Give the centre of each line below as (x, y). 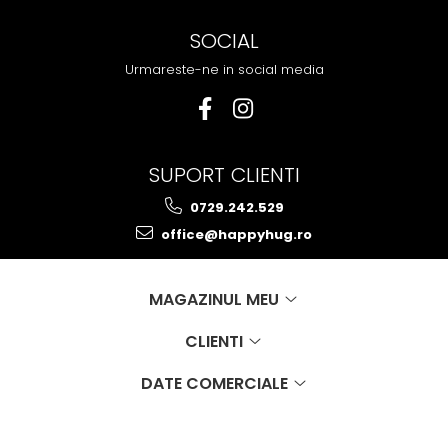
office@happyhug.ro (235, 234)
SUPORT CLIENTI (224, 174)
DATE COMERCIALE (216, 383)
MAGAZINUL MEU (216, 299)
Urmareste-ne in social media (224, 69)
